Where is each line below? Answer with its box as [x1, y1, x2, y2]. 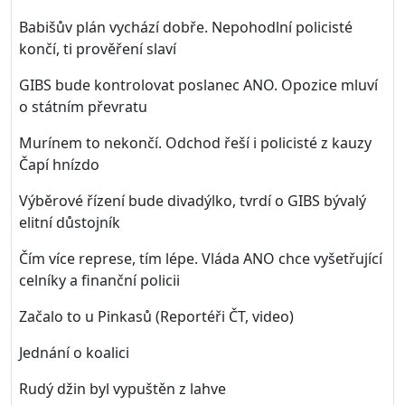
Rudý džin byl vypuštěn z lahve [19, 379, 226, 399]
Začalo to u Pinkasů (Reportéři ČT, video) [19, 306, 294, 326]
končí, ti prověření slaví [19, 39, 176, 59]
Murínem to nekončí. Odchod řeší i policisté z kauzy [19, 133, 372, 153]
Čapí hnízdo [19, 155, 99, 174]
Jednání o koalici [19, 343, 129, 363]
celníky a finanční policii [19, 270, 180, 290]
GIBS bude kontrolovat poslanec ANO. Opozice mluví [19, 75, 378, 95]
